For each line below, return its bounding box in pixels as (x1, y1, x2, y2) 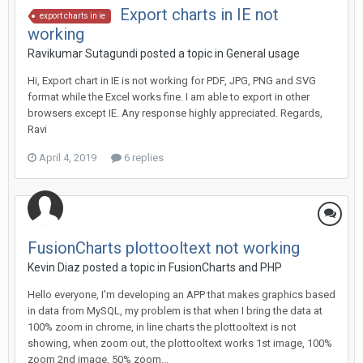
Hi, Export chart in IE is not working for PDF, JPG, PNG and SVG (28, 75, 316, 87)
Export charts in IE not (120, 5, 279, 24)
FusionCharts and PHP (169, 261, 282, 274)
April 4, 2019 (39, 152, 96, 164)
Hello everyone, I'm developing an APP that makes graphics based (28, 288, 335, 301)
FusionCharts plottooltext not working (28, 238, 300, 258)
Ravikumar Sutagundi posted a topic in (28, 47, 226, 60)
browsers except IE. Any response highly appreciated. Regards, (28, 107, 322, 119)
